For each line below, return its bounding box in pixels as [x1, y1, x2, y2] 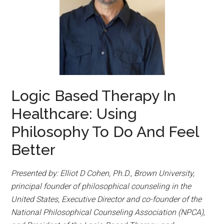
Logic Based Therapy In [11, 86, 176, 104]
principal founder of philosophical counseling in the [11, 181, 191, 191]
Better [11, 140, 56, 158]
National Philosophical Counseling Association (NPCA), [11, 207, 205, 217]
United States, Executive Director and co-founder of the [11, 194, 202, 204]
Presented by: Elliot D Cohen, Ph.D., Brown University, [11, 168, 195, 178]
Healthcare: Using [11, 104, 137, 122]
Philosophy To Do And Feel [11, 122, 199, 140]
